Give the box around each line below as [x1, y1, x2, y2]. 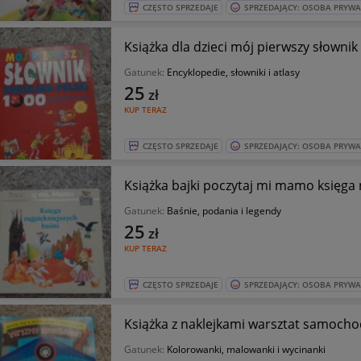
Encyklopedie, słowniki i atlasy [166, 65, 300, 79]
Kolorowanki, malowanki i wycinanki [166, 342, 326, 356]
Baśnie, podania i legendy [166, 204, 281, 218]
